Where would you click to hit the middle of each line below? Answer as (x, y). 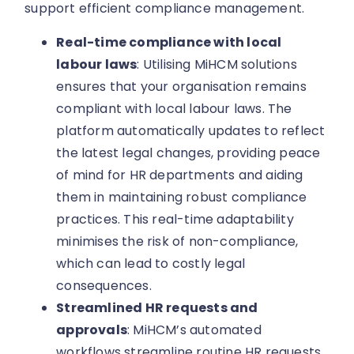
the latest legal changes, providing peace (188, 153)
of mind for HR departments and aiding (180, 175)
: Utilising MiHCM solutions (217, 64)
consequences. (104, 285)
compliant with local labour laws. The (174, 108)
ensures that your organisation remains (181, 86)
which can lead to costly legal (151, 263)
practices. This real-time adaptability (175, 219)
